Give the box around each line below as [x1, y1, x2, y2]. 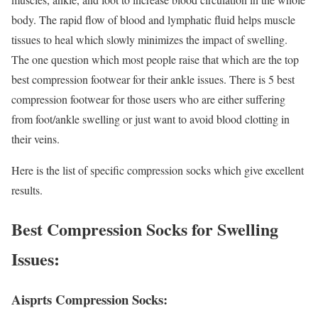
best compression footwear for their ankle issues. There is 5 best [11, 72, 295, 87]
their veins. [11, 131, 60, 147]
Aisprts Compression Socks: [11, 289, 168, 309]
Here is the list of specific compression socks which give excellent [11, 163, 304, 178]
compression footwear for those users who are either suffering [11, 92, 285, 107]
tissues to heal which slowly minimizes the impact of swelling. [11, 32, 287, 48]
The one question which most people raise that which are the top [11, 52, 299, 67]
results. [11, 182, 43, 198]
